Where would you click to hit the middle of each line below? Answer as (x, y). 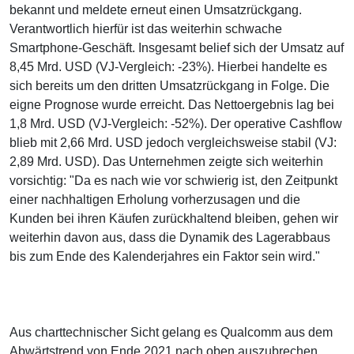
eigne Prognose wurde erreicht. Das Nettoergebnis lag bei (172, 104)
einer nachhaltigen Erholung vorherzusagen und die (155, 199)
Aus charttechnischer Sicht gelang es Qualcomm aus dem (171, 332)
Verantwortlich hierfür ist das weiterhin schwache (146, 28)
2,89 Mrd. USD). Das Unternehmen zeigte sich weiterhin (166, 161)
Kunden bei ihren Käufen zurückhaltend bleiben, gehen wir (174, 218)
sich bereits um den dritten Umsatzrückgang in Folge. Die (169, 85)
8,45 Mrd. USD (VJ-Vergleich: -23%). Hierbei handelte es (168, 66)
